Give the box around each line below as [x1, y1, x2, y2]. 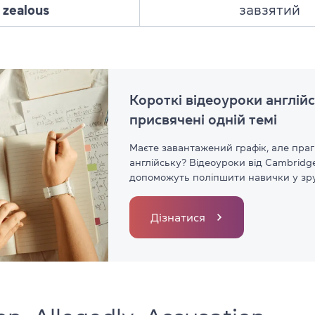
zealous [2, 3, 49, 17]
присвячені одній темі [129, 112, 277, 127]
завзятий [239, 3, 300, 17]
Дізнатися [150, 211, 205, 223]
